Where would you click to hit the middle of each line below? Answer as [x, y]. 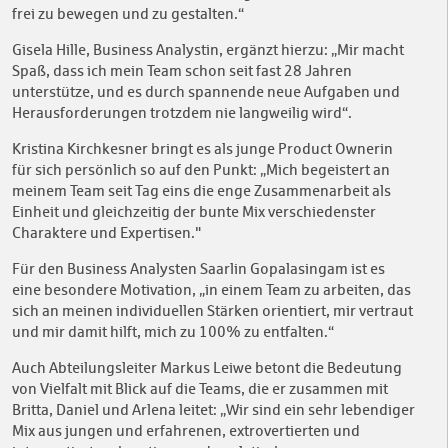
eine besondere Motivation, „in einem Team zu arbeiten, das [211, 290]
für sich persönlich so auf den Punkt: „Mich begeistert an [201, 170]
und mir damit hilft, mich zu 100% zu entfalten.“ [173, 332]
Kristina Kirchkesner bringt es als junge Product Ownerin [202, 149]
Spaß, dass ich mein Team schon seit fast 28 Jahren [182, 71]
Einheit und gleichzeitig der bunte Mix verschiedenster [194, 212]
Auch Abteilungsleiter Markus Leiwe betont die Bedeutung [207, 368]
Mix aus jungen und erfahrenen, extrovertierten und [186, 431]
